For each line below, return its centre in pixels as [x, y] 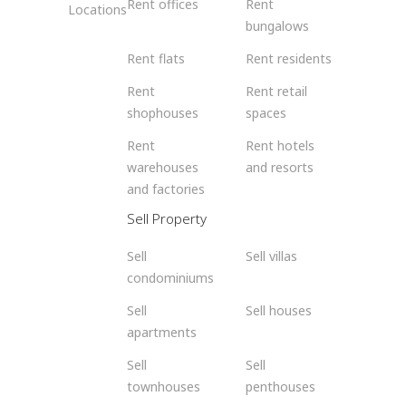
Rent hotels [280, 146]
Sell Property [166, 219]
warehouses [162, 168]
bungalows [278, 26]
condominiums [170, 278]
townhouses [163, 387]
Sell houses [279, 311]
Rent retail [277, 92]
